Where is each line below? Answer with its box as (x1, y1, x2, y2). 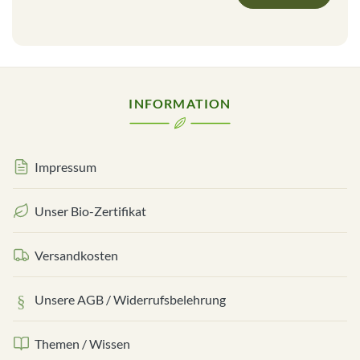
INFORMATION (129, 95, 231, 111)
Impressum (35, 158, 96, 174)
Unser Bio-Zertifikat (35, 202, 146, 219)
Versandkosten (35, 247, 118, 263)
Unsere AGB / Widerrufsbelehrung (35, 291, 226, 307)
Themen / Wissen (35, 335, 130, 351)
